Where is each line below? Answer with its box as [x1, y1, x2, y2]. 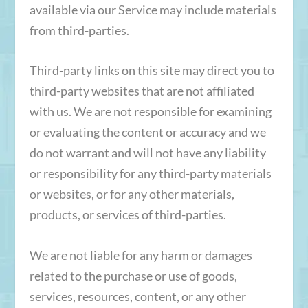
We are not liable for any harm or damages [29, 247, 252, 263]
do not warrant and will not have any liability [29, 145, 266, 161]
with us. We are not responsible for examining [29, 104, 272, 120]
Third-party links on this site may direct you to [29, 63, 274, 78]
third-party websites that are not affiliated [29, 83, 254, 99]
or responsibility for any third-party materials [29, 166, 272, 181]
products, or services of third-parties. [29, 207, 226, 223]
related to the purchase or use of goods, [29, 268, 237, 284]
